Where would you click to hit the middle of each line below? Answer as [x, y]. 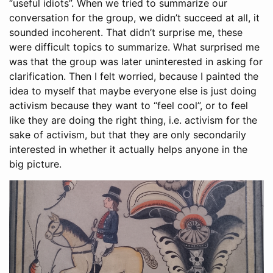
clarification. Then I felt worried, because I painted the [134, 76]
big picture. [35, 164]
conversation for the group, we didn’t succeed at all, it [134, 18]
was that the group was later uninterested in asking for [136, 62]
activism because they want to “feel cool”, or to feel [129, 106]
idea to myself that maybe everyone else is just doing [133, 91]
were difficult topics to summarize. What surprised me [134, 47]
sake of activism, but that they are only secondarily [128, 135]
